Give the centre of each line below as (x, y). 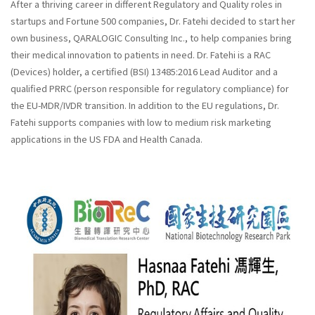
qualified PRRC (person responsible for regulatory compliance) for (150, 89)
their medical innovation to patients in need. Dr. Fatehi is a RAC (141, 55)
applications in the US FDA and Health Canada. (108, 139)
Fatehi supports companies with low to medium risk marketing (141, 122)
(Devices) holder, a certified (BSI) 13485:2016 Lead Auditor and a (144, 72)
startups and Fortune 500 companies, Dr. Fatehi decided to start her (153, 21)
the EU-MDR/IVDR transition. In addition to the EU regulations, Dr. (145, 105)
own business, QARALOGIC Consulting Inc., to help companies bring (151, 38)
